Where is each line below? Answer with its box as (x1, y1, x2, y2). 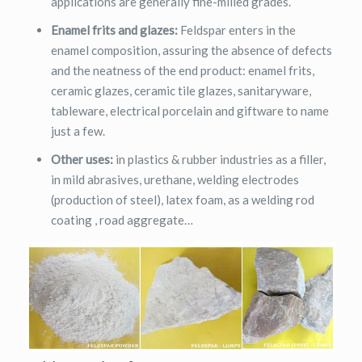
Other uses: (51, 152, 113, 166)
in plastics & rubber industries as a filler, (113, 152, 326, 166)
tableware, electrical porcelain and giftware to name (51, 103, 329, 118)
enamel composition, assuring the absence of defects (51, 43, 332, 57)
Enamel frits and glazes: (51, 23, 180, 37)
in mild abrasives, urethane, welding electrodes (51, 172, 299, 187)
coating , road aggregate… (51, 213, 193, 227)
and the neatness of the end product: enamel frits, (51, 63, 314, 78)
